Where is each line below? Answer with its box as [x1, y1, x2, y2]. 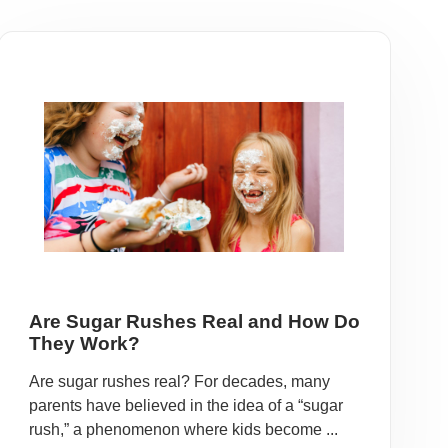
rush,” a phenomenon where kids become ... [28, 421, 338, 438]
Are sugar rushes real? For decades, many [28, 373, 330, 390]
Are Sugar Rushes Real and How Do [28, 311, 360, 332]
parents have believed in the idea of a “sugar [28, 397, 343, 414]
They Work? [28, 333, 140, 354]
